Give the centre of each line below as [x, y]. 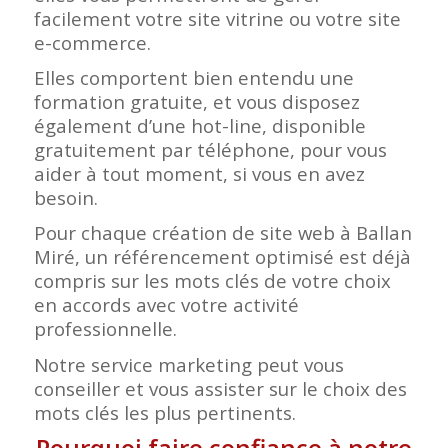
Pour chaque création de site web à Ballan [222, 233]
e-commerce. [92, 43]
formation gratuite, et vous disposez [196, 102]
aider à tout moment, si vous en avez [199, 174]
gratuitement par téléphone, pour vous [210, 150]
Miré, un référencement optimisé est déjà [222, 257]
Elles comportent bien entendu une [193, 78]
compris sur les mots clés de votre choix [212, 281]
